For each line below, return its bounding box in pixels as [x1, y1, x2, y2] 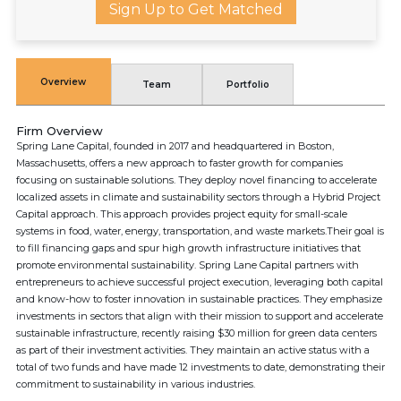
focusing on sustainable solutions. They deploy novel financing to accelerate [16, 174, 377, 186]
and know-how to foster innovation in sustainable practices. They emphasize [16, 293, 382, 305]
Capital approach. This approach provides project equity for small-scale [16, 208, 347, 220]
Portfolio [226, 79, 269, 90]
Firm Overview [16, 124, 103, 138]
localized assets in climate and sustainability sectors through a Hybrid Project [16, 191, 380, 203]
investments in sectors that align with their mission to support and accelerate [16, 310, 383, 322]
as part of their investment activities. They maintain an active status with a [16, 344, 370, 356]
